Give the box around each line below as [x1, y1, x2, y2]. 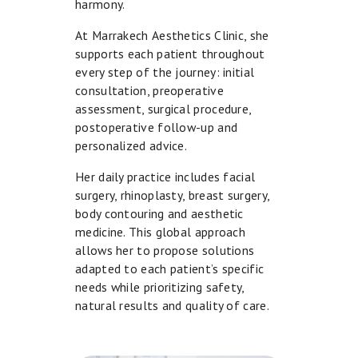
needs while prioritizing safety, [75, 278, 245, 295]
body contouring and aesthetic [75, 205, 244, 221]
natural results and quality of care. [75, 296, 269, 313]
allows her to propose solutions [75, 241, 255, 258]
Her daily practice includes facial [75, 168, 256, 185]
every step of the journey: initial [75, 63, 255, 80]
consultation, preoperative [75, 82, 224, 98]
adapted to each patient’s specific [75, 260, 265, 276]
